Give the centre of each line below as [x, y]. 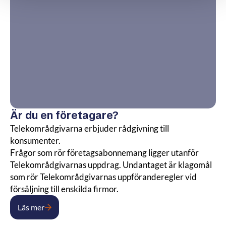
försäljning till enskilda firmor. [64, 189]
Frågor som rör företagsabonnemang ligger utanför [104, 153]
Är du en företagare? [64, 115]
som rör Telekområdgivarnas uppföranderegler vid [103, 177]
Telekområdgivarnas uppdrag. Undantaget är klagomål [111, 165]
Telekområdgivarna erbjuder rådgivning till [90, 128]
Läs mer [31, 207]
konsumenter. [35, 140]
